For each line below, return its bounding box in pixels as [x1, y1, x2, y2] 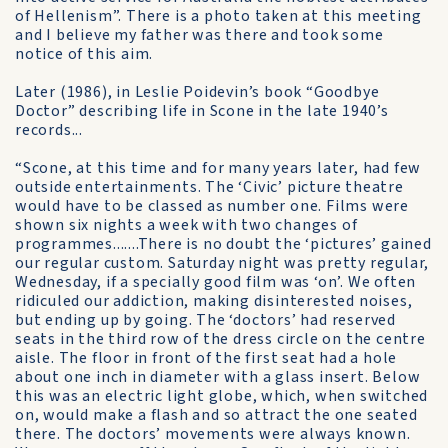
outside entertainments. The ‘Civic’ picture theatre [15, 176, 404, 198]
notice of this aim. [15, 43, 154, 65]
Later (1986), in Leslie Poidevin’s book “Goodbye [15, 81, 380, 103]
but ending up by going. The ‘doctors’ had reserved [15, 309, 396, 331]
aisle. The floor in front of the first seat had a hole [15, 347, 398, 369]
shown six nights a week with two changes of [15, 214, 358, 236]
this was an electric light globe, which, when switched [15, 385, 429, 407]
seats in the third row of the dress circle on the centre [15, 328, 426, 350]
